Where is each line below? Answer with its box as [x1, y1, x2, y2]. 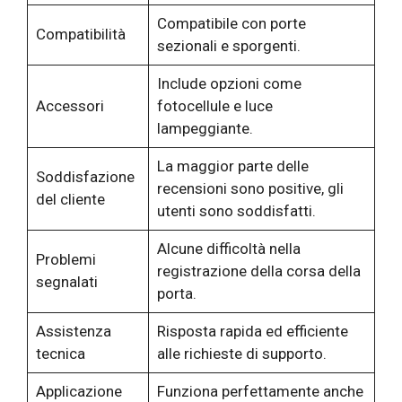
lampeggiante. [156, 119, 253, 138]
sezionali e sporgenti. [156, 37, 301, 56]
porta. [156, 284, 197, 303]
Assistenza [35, 322, 111, 341]
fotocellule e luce [156, 97, 273, 116]
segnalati [35, 273, 98, 292]
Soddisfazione [35, 168, 135, 187]
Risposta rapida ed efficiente [156, 322, 348, 341]
